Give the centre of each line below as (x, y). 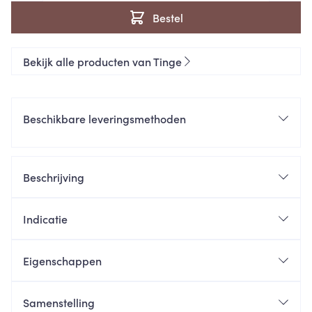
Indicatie (45, 219)
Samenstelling (59, 302)
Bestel (168, 17)
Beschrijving (54, 177)
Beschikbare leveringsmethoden (104, 118)
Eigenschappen (62, 260)
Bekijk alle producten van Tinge (102, 61)
